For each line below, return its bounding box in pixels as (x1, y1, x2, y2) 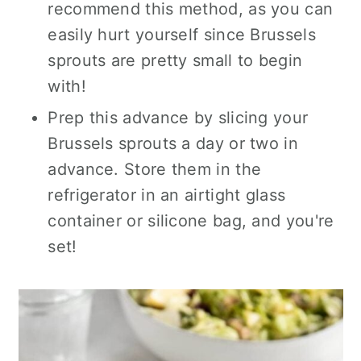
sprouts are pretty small (48, 50, 238, 70)
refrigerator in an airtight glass (48, 185, 286, 205)
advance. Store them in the (48, 159, 262, 179)
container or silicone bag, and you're (48, 210, 334, 230)
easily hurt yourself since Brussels (48, 24, 316, 44)
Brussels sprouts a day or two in (48, 133, 298, 153)
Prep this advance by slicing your (48, 107, 309, 127)
